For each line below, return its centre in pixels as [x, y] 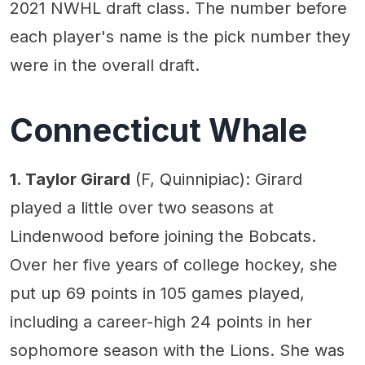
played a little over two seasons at [142, 207]
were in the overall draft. [105, 65]
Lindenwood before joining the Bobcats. [163, 236]
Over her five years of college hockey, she [174, 264]
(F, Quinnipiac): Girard [216, 179]
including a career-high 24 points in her [161, 321]
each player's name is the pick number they [180, 36]
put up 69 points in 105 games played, [157, 293]
